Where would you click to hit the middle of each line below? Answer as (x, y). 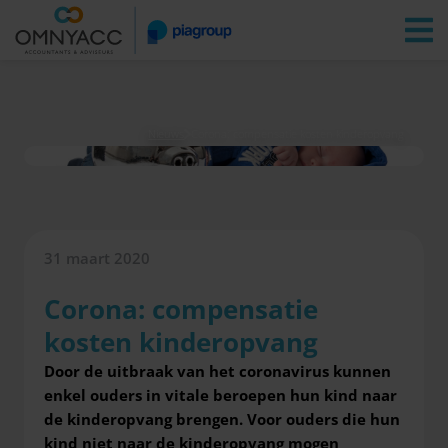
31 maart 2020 (97, 258)
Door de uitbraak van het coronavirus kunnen (217, 370)
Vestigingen (157, 24)
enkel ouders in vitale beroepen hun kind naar (220, 394)
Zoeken (238, 24)
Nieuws (166, 133)
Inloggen (299, 24)
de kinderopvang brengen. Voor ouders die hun (222, 418)
